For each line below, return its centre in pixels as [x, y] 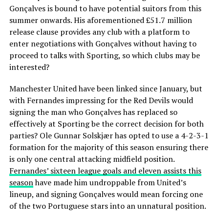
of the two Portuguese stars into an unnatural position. [108, 206]
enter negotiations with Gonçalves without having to [103, 43]
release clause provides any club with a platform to [99, 32]
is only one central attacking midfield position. [92, 159]
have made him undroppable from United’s [109, 182]
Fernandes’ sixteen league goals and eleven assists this [105, 170]
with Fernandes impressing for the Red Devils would [101, 100]
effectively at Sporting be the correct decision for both [106, 123]
